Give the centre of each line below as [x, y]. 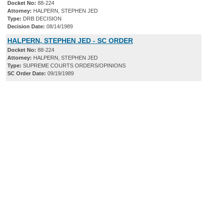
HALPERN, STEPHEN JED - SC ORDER [70, 41]
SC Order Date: [27, 74]
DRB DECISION [42, 19]
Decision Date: [26, 27]
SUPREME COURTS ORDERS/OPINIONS [74, 66]
